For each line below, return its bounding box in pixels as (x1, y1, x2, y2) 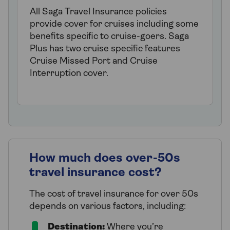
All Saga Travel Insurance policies (30, 7, 167, 17)
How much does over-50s (29, 152, 180, 165)
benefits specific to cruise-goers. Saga (30, 31, 189, 42)
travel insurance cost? (29, 166, 162, 179)
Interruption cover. (30, 68, 108, 79)
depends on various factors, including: (29, 201, 186, 212)
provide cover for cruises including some (30, 19, 199, 29)
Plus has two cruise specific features (30, 44, 180, 54)
